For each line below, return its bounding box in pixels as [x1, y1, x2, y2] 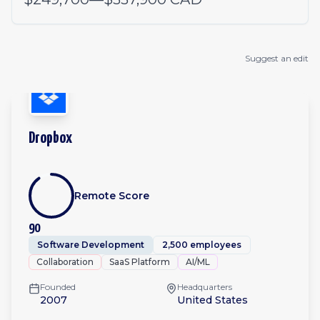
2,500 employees [162, 239, 241, 250]
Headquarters [177, 281, 232, 292]
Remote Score [74, 189, 149, 202]
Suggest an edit [245, 53, 309, 64]
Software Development [37, 239, 144, 250]
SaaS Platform [109, 256, 170, 267]
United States [177, 294, 248, 306]
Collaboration [36, 256, 94, 267]
